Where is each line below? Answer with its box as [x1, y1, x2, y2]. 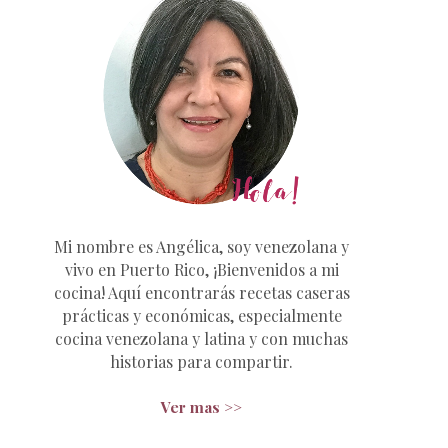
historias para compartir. [110, 350, 293, 372]
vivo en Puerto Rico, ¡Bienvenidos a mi [64, 258, 339, 280]
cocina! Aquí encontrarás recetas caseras [53, 281, 350, 303]
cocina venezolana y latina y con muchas [55, 327, 348, 349]
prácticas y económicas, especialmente [61, 304, 342, 326]
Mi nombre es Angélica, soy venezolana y [54, 235, 349, 257]
